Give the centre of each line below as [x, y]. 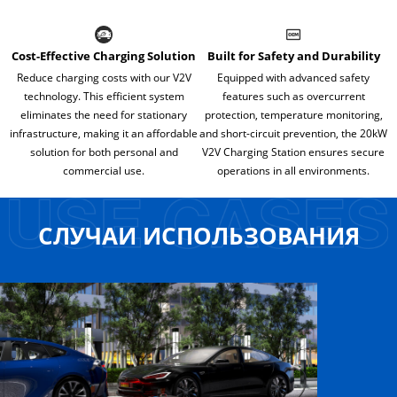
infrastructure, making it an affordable [104, 133]
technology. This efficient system [104, 96]
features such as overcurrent [293, 96]
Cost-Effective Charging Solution [104, 56]
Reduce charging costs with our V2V [104, 78]
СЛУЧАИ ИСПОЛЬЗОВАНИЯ [198, 236]
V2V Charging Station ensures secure [293, 152]
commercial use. [104, 171]
